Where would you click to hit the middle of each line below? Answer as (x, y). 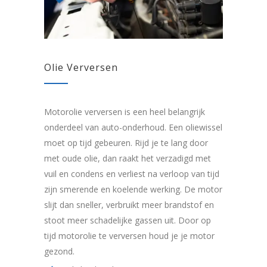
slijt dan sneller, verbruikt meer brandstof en (129, 205)
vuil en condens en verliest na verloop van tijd (132, 174)
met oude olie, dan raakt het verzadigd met (128, 159)
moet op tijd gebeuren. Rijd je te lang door (126, 143)
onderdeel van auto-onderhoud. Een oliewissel (133, 128)
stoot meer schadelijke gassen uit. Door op (128, 221)
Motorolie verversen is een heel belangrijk (125, 112)
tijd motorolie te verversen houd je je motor (129, 236)
